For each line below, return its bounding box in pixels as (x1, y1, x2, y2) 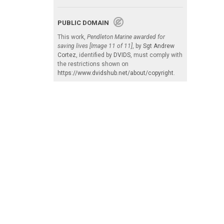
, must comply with (130, 51, 182, 58)
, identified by (76, 51, 113, 58)
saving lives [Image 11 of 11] (57, 42, 132, 49)
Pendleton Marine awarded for (87, 33, 165, 40)
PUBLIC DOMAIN (57, 18, 113, 26)
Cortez (57, 51, 76, 58)
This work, (57, 33, 87, 40)
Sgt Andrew (143, 42, 174, 49)
